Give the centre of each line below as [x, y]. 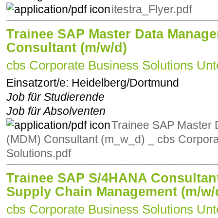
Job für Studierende [55, 97]
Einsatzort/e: [39, 83]
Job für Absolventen [56, 111]
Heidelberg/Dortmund [125, 83]
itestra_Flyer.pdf [152, 9]
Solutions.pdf [39, 154]
